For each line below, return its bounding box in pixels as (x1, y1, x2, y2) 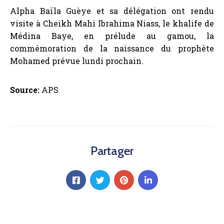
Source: (10, 84, 41, 95)
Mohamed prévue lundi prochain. (10, 55, 143, 66)
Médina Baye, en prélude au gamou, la (10, 30, 214, 41)
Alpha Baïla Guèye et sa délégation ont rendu (10, 5, 214, 16)
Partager (90, 143, 134, 158)
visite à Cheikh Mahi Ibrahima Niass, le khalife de (10, 18, 214, 29)
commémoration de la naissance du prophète (10, 43, 214, 54)
